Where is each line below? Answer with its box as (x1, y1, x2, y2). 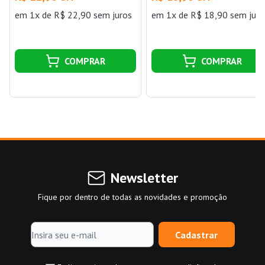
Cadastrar (175, 228, 218, 241)
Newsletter (111, 169, 178, 188)
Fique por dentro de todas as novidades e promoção (38, 192, 227, 203)
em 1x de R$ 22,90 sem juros (15, 9, 132, 21)
